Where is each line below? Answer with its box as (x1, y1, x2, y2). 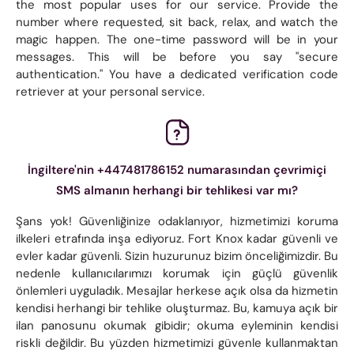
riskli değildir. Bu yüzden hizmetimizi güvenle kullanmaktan (16, 334, 338, 351)
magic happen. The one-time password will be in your (16, 31, 338, 47)
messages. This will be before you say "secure (16, 48, 338, 65)
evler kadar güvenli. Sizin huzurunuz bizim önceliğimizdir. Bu (16, 247, 338, 264)
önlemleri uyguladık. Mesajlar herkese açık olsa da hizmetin (16, 282, 338, 299)
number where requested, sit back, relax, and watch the (16, 13, 338, 30)
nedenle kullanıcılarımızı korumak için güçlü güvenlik (16, 265, 338, 281)
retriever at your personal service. (16, 83, 205, 100)
